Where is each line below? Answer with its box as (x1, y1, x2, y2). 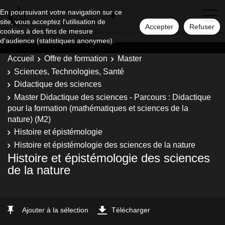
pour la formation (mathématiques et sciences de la (8, 103, 188, 113)
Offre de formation (44, 54, 107, 63)
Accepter (145, 23, 173, 31)
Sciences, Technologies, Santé (14, 67, 124, 76)
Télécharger (111, 206, 150, 214)
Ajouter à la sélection (22, 206, 88, 214)
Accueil (8, 54, 34, 63)
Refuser (189, 23, 214, 31)
